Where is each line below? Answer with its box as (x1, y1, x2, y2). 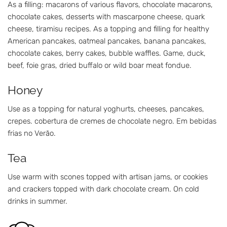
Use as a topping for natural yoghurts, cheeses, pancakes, (8, 104, 204, 113)
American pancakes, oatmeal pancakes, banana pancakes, (8, 36, 206, 46)
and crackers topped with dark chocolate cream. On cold (8, 184, 199, 194)
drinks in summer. (8, 196, 67, 206)
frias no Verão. (8, 128, 56, 138)
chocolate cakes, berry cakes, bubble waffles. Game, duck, (8, 49, 206, 58)
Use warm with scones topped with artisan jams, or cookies (8, 172, 208, 181)
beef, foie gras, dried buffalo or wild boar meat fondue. (8, 61, 192, 70)
